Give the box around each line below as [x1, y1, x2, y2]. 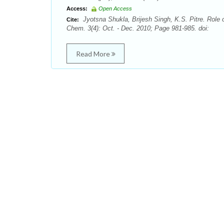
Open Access [98, 5, 132, 11]
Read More [75, 49, 111, 58]
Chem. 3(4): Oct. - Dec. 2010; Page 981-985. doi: [66, 24, 209, 32]
